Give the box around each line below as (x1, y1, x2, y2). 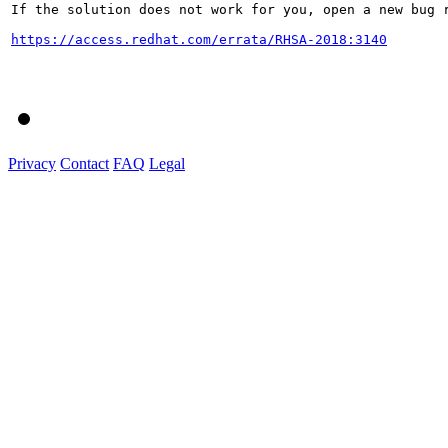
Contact (60, 154, 109, 172)
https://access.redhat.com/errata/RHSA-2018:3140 (11, 31, 387, 47)
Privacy (8, 154, 56, 172)
